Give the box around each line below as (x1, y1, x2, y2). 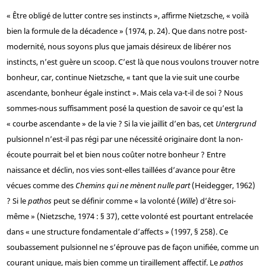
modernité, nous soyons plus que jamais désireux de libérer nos (6, 41, 231, 52)
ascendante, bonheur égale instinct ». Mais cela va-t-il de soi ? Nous (6, 87, 243, 99)
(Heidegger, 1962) (189, 180, 255, 191)
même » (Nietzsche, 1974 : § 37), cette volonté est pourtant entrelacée (6, 211, 253, 222)
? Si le (6, 195, 28, 207)
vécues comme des (6, 180, 75, 191)
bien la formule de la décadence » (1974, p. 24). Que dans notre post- (6, 26, 247, 37)
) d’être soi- (195, 195, 236, 207)
